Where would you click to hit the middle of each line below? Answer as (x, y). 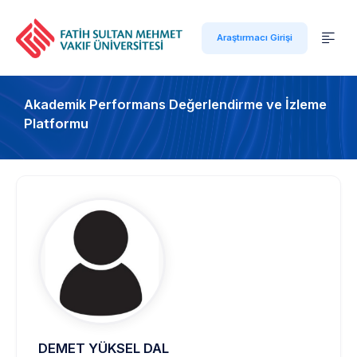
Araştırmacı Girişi (255, 37)
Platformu (56, 124)
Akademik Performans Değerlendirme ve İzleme (175, 104)
